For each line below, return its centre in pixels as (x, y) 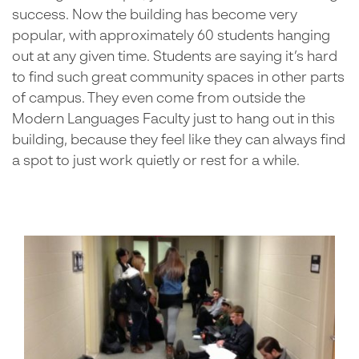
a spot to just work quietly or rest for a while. (156, 161)
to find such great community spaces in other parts (178, 78)
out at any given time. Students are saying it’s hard (175, 57)
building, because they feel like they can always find (179, 140)
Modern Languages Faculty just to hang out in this (173, 119)
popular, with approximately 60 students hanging (171, 36)
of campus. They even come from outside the (159, 99)
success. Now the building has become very (155, 15)
